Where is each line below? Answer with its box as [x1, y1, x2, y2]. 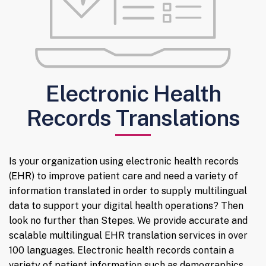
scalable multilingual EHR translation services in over [9, 230, 248, 242]
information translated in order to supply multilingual [9, 185, 247, 197]
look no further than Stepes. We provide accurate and [9, 215, 248, 227]
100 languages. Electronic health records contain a [9, 245, 234, 256]
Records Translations [26, 104, 240, 132]
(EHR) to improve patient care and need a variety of [9, 170, 238, 182]
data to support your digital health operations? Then [9, 200, 243, 212]
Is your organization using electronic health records [9, 156, 239, 167]
